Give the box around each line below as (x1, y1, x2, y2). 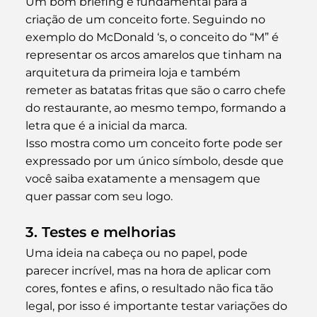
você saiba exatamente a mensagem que (25, 171, 263, 185)
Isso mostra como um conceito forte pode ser (25, 136, 285, 150)
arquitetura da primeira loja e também (25, 65, 243, 79)
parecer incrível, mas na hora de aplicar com (25, 263, 274, 277)
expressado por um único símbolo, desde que (25, 154, 287, 168)
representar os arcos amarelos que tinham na (25, 47, 284, 62)
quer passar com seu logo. (25, 189, 173, 203)
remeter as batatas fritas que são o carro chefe (25, 83, 289, 97)
